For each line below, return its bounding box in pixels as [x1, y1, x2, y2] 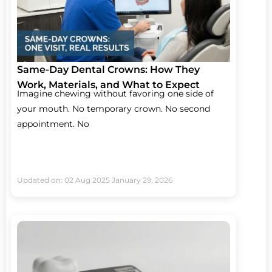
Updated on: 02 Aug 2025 [17, 175, 110, 185]
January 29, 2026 [112, 175, 172, 185]
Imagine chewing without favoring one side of [17, 87, 214, 99]
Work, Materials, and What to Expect [17, 78, 200, 90]
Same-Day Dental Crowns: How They [17, 63, 200, 75]
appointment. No [17, 118, 89, 129]
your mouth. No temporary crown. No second [17, 103, 210, 114]
